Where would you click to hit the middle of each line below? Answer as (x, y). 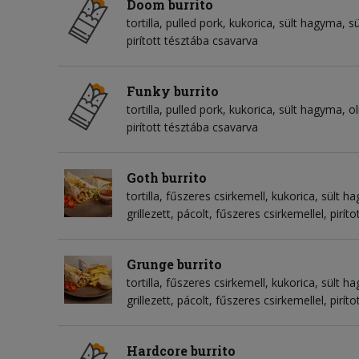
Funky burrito (173, 91)
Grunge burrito (174, 264)
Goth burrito (167, 177)
